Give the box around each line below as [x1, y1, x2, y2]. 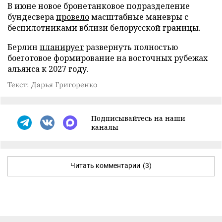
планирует [40, 41, 84, 53]
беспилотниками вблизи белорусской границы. [7, 22, 201, 33]
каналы [91, 122, 118, 132]
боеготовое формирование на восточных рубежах [7, 52, 208, 63]
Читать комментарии [70, 161, 140, 169]
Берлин [7, 41, 40, 53]
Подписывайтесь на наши [91, 113, 185, 123]
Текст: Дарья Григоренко [7, 79, 97, 89]
